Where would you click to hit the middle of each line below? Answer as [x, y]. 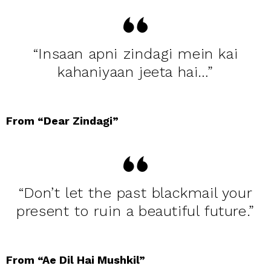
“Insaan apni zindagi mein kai [135, 54]
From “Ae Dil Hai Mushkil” [76, 260]
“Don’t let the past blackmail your [135, 193]
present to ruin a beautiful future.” [135, 211]
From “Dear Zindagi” [62, 120]
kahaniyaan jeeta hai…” [135, 72]
